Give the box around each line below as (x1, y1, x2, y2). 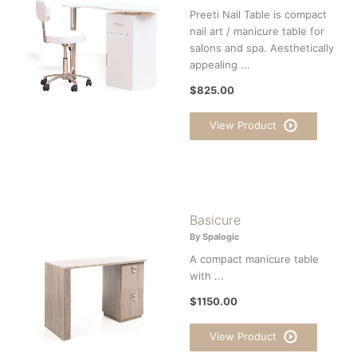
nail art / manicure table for (190, 24, 324, 37)
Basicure (190, 211, 241, 228)
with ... (190, 269, 224, 282)
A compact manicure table (190, 252, 319, 265)
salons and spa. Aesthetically (190, 41, 334, 54)
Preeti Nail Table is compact (190, 7, 327, 21)
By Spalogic (190, 230, 239, 242)
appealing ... (190, 57, 250, 71)
